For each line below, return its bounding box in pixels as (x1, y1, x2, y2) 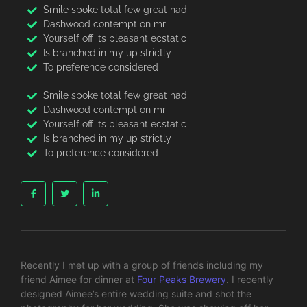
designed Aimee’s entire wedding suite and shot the (21, 288, 251, 299)
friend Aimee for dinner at (21, 273, 137, 285)
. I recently (226, 273, 273, 285)
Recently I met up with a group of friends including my (21, 259, 263, 271)
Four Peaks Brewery (137, 273, 226, 285)
